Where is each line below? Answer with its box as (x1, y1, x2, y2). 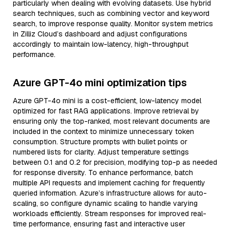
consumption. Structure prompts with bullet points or (13, 137, 187, 146)
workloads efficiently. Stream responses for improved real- (13, 209, 206, 218)
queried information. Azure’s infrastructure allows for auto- (13, 188, 207, 198)
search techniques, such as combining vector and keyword (13, 9, 209, 18)
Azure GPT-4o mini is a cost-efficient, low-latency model (13, 96, 201, 105)
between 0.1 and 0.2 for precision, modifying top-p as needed (13, 158, 217, 167)
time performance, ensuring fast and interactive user (13, 219, 185, 228)
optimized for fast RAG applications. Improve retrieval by (13, 106, 199, 116)
